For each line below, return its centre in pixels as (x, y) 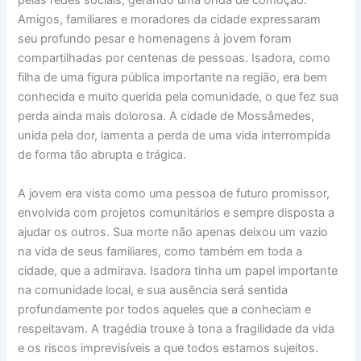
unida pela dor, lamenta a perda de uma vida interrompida (174, 136)
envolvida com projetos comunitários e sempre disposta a (176, 212)
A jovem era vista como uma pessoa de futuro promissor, (174, 193)
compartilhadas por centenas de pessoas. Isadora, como (174, 58)
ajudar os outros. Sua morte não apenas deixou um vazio (173, 232)
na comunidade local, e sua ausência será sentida (153, 290)
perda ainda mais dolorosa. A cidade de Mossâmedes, (166, 116)
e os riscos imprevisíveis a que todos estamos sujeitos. (168, 348)
